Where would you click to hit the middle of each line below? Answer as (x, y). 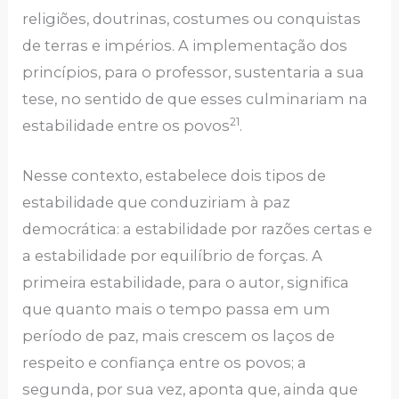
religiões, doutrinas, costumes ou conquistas (192, 18)
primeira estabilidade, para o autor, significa (186, 283)
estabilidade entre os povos (126, 125)
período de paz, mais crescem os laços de (179, 336)
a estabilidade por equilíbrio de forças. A (173, 256)
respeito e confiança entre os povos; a (165, 363)
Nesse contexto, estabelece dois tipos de (175, 176)
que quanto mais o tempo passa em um (177, 309)
